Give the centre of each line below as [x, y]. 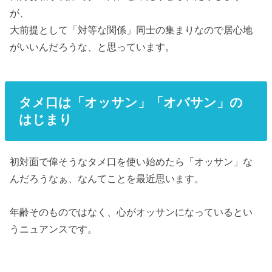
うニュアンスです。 [54, 229]
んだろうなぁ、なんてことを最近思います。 [107, 179]
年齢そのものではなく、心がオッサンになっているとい [131, 212]
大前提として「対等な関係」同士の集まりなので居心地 [131, 30]
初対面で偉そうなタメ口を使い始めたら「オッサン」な [131, 162]
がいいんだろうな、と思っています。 [93, 47]
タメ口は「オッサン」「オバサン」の [131, 102]
